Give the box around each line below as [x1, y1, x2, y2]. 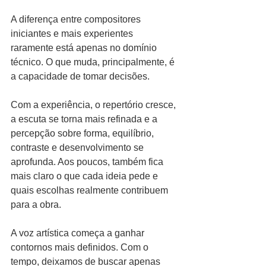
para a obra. [11, 199, 61, 210]
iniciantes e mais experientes [11, 28, 135, 39]
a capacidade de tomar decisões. [11, 71, 150, 81]
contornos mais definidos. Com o [11, 242, 151, 252]
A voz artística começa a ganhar [11, 228, 147, 238]
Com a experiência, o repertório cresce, [11, 100, 178, 110]
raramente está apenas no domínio [11, 43, 159, 53]
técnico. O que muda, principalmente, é [11, 57, 177, 67]
